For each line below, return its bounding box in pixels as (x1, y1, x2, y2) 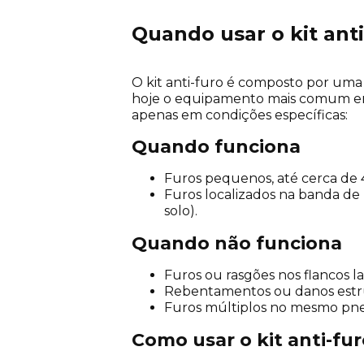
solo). (164, 202, 197, 219)
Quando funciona (132, 135, 301, 158)
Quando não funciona (132, 232, 342, 254)
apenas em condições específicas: (132, 106, 348, 123)
